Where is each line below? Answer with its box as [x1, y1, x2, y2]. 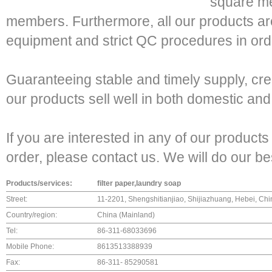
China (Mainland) [97, 211, 155, 219]
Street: [6, 195, 27, 203]
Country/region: [6, 211, 57, 219]
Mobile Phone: [6, 242, 54, 251]
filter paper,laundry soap [97, 179, 181, 188]
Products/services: [6, 179, 72, 188]
